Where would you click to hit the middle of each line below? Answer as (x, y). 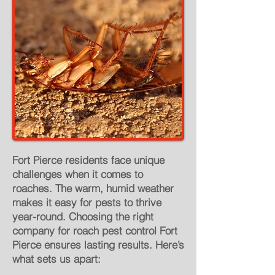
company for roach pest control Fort (95, 230)
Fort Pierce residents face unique (88, 160)
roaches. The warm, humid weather (93, 188)
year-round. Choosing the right (83, 216)
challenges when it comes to (78, 174)
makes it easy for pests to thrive (87, 202)
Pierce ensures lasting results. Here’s (98, 245)
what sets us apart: (56, 259)
